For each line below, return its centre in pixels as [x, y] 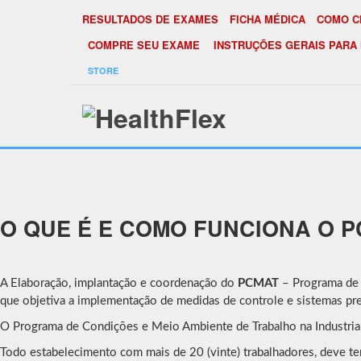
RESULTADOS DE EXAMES [150, 19]
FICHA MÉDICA [268, 19]
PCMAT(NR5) [178, 106]
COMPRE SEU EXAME [144, 45]
